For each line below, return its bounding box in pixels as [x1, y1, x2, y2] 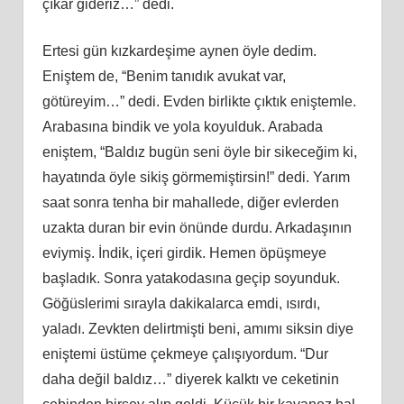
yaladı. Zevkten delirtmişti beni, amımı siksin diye [41, 320, 353, 336]
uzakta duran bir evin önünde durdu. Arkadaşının [41, 219, 352, 235]
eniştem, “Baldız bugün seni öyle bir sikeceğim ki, [41, 143, 357, 160]
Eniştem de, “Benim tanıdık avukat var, [41, 68, 286, 84]
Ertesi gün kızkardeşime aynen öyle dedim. [41, 42, 317, 59]
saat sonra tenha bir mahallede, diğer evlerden [41, 194, 339, 210]
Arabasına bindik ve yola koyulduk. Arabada [41, 118, 323, 134]
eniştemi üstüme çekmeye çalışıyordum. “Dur [41, 345, 328, 362]
